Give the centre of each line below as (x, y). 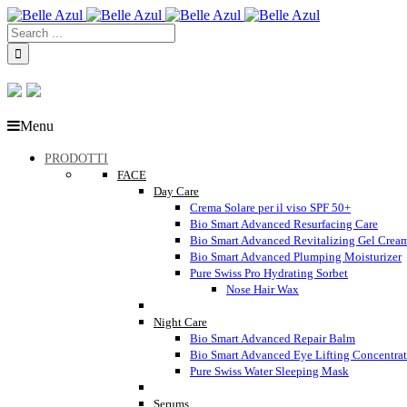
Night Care (180, 323)
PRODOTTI (76, 159)
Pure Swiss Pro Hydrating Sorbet (269, 273)
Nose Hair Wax (263, 290)
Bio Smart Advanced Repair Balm (273, 339)
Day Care (176, 192)
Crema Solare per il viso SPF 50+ (270, 208)
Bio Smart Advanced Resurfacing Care (284, 224)
